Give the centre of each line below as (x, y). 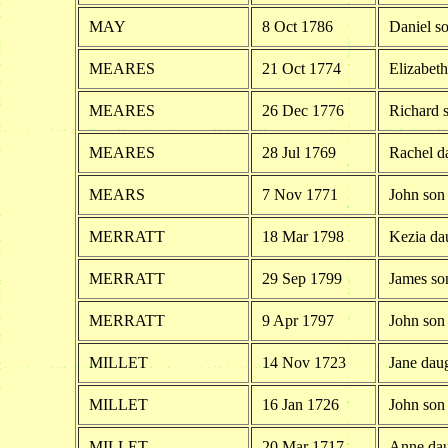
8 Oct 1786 (297, 26)
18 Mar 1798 (302, 236)
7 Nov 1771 (299, 194)
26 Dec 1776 (302, 110)
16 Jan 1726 (300, 404)
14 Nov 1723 (303, 362)
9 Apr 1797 (297, 320)
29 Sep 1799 (301, 278)
